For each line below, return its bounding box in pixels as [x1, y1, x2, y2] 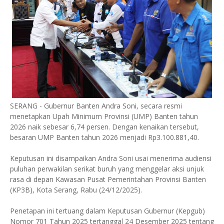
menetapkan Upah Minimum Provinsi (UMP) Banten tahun [10, 111, 198, 121]
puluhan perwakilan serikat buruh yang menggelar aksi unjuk [10, 163, 204, 173]
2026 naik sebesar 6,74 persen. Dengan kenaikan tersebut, [10, 121, 199, 131]
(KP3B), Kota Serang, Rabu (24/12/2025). [10, 184, 142, 194]
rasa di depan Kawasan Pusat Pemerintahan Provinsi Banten [10, 174, 206, 184]
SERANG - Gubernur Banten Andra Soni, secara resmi [10, 100, 182, 110]
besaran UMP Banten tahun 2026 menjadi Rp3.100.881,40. [10, 132, 199, 142]
